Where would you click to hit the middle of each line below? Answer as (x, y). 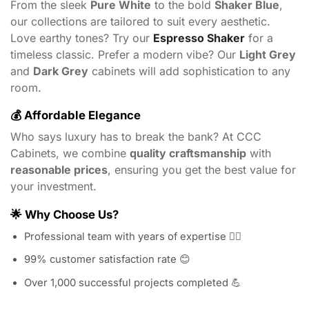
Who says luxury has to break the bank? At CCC (136, 137)
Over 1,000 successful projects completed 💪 (133, 282)
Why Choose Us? (72, 214)
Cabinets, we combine (70, 153)
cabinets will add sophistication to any (189, 71)
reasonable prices (59, 170)
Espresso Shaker (199, 38)
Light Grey (268, 54)
